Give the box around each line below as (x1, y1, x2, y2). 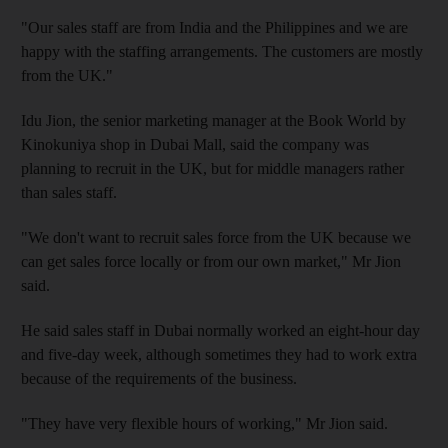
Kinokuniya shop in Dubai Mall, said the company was (21, 135, 369, 153)
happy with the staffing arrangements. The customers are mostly (21, 42, 423, 60)
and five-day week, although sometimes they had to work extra (21, 345, 417, 363)
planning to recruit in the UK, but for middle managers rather (21, 159, 404, 177)
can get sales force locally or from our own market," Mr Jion (21, 252, 401, 270)
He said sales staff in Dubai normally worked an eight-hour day (21, 321, 420, 339)
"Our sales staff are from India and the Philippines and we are (21, 18, 408, 36)
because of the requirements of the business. (21, 369, 297, 387)
